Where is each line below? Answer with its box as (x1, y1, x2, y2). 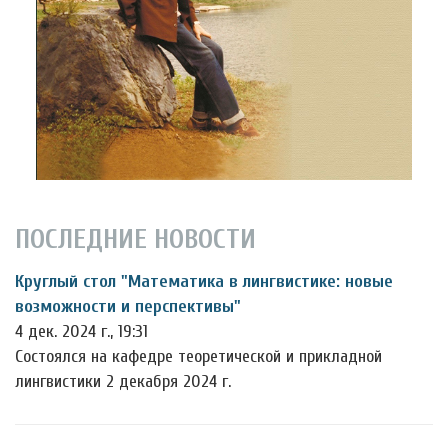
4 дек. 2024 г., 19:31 (15, 320, 148, 342)
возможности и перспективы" (15, 295, 241, 317)
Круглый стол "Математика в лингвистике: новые (15, 270, 393, 292)
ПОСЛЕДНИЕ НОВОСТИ (15, 222, 256, 255)
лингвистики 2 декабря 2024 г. (15, 370, 231, 392)
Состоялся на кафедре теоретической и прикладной (15, 345, 382, 367)
